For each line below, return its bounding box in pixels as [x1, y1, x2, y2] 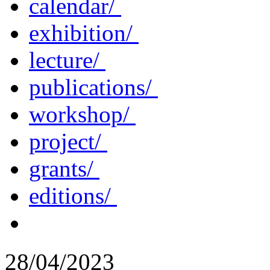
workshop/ [29, 101, 136, 127]
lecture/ [29, 46, 105, 73]
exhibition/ [29, 19, 139, 46]
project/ [29, 128, 107, 154]
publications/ [29, 74, 158, 100]
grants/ [29, 155, 99, 181]
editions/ [29, 182, 117, 209]
